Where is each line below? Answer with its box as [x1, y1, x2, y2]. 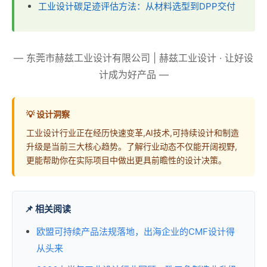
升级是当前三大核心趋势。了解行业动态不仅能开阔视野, [26, 141, 237, 152]
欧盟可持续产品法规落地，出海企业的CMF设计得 [36, 226, 235, 238]
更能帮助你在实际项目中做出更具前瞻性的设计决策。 [26, 155, 226, 166]
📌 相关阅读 [24, 203, 71, 215]
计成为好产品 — [98, 69, 169, 81]
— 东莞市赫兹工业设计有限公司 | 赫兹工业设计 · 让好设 [14, 52, 253, 64]
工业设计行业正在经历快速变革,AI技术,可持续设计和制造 [26, 128, 239, 138]
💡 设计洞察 [26, 109, 70, 120]
